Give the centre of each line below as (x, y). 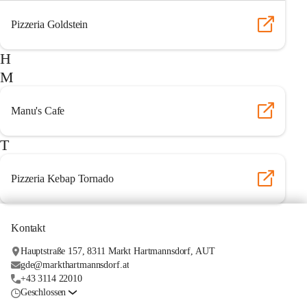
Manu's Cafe (38, 111)
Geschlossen (43, 292)
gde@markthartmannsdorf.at (75, 265)
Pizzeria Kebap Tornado (62, 179)
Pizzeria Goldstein (50, 24)
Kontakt (28, 228)
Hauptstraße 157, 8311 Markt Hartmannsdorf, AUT (118, 251)
